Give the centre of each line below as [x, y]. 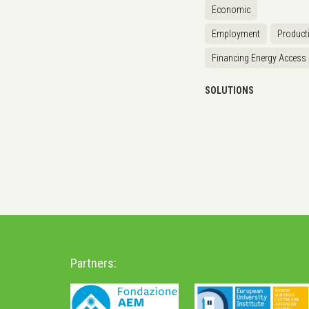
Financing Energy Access [259, 58]
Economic [231, 9]
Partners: [93, 263]
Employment [236, 33]
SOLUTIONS [229, 90]
